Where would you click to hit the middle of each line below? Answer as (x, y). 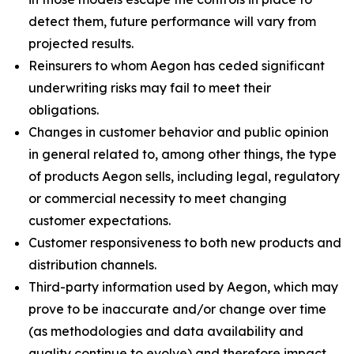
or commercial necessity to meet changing (158, 198)
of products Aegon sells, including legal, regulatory (184, 176)
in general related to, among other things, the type (183, 154)
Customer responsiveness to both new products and (185, 243)
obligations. (64, 110)
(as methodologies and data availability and (166, 331)
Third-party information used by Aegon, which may (183, 287)
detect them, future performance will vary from (172, 21)
